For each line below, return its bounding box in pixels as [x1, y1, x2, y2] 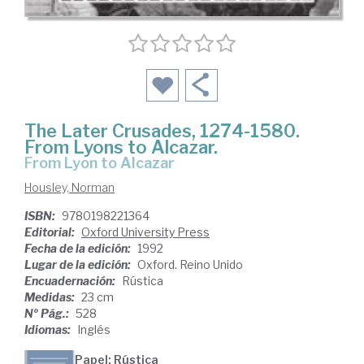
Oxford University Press [81, 225, 210, 240]
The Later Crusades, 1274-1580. [24, 120, 300, 142]
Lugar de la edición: [24, 258, 133, 272]
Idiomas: [24, 323, 73, 337]
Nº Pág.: [24, 306, 71, 321]
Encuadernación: [24, 274, 118, 288]
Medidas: [24, 290, 77, 305]
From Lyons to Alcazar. [24, 136, 218, 158]
